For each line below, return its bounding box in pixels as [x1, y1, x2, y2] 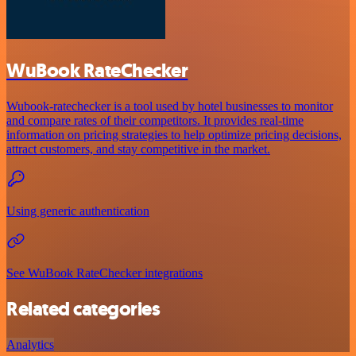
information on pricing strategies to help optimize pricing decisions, [6, 128, 342, 142]
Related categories [6, 296, 161, 322]
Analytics [6, 337, 54, 351]
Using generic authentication [6, 204, 149, 219]
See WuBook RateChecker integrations [6, 266, 203, 281]
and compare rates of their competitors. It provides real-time [6, 114, 304, 128]
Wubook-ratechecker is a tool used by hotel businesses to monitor [6, 99, 333, 114]
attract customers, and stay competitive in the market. [6, 142, 270, 157]
